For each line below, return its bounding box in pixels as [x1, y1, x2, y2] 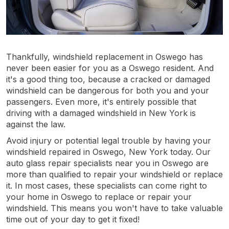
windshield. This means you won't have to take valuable [6, 202, 223, 213]
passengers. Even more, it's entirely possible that [6, 96, 196, 107]
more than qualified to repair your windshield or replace [6, 169, 223, 179]
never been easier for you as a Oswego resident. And [6, 62, 214, 73]
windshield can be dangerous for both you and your [6, 85, 209, 96]
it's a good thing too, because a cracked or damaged [6, 74, 210, 84]
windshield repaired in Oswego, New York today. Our [6, 146, 211, 157]
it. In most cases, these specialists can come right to [6, 180, 207, 191]
